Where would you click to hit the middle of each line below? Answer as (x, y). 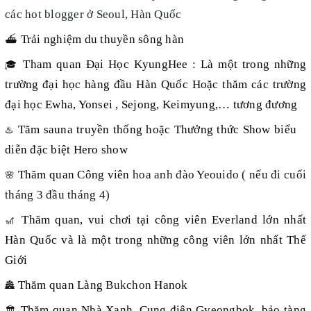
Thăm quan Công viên (75, 175)
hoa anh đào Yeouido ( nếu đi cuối (220, 175)
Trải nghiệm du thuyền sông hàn (102, 40)
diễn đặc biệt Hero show (66, 150)
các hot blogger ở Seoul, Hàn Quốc (93, 15)
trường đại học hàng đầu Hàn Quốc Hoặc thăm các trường (155, 85)
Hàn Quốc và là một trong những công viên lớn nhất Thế (155, 240)
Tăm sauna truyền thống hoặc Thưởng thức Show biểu (157, 130)
